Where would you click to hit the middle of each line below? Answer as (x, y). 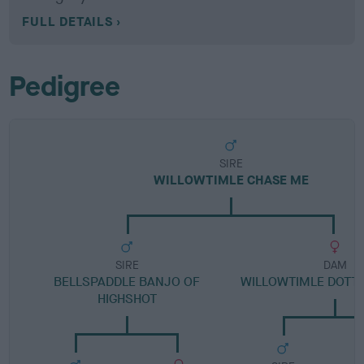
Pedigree (65, 87)
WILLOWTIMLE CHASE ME (231, 180)
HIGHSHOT (127, 299)
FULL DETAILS (67, 22)
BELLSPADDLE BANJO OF (127, 282)
